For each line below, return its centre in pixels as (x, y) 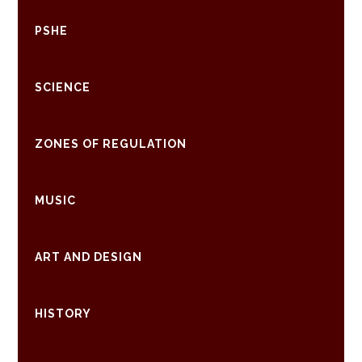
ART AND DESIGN (88, 257)
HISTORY (63, 314)
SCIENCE (62, 87)
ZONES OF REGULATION (110, 144)
